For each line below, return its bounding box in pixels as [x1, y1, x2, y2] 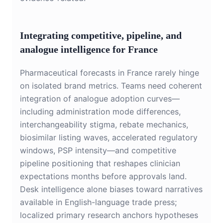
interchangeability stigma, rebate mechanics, [20, 119, 188, 130]
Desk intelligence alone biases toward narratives [20, 184, 203, 195]
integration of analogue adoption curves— [20, 94, 180, 104]
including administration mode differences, [20, 107, 181, 117]
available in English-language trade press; [20, 197, 177, 208]
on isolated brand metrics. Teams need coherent [20, 81, 202, 91]
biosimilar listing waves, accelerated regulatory [20, 132, 198, 143]
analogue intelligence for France [20, 44, 158, 55]
